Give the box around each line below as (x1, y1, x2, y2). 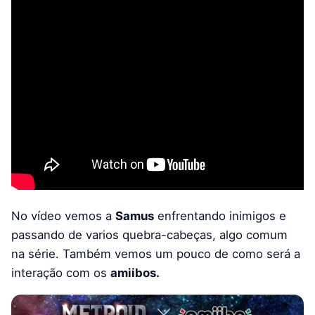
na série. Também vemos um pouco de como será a (11, 247, 300, 262)
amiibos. (110, 266, 160, 281)
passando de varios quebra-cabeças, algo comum (11, 228, 288, 243)
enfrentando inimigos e (154, 209, 286, 224)
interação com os (11, 266, 110, 281)
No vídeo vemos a (11, 209, 115, 224)
